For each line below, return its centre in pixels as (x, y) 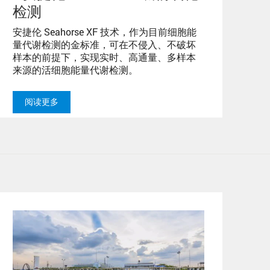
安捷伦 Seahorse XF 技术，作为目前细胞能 (105, 31)
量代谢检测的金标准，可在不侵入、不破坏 (104, 44)
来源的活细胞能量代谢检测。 (75, 69)
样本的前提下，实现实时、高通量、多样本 (104, 57)
